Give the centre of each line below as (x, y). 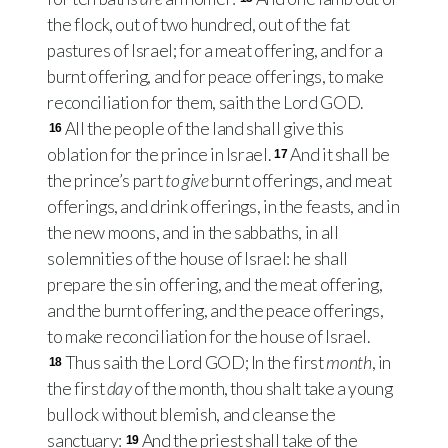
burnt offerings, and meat (300, 181)
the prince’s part (106, 181)
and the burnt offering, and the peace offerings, (215, 311)
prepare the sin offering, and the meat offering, (215, 285)
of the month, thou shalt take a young (262, 389)
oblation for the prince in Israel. (160, 155)
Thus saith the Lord (134, 363)
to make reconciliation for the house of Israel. (208, 337)
